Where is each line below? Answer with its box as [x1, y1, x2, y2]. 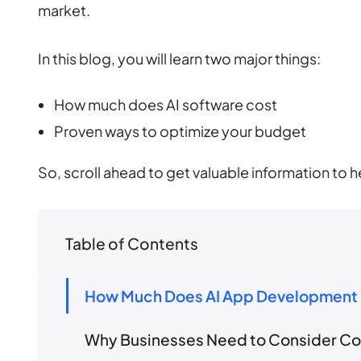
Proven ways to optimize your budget [54, 122, 306, 141]
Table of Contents [65, 233, 198, 253]
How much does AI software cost [54, 95, 277, 114]
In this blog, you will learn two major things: [38, 49, 321, 68]
